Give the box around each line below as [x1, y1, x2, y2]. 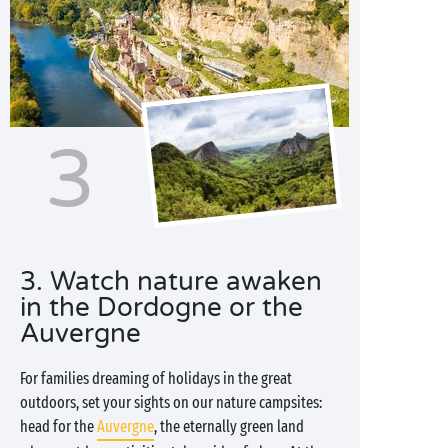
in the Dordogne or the [20, 292, 303, 323]
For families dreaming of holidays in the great [20, 369, 292, 388]
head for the [20, 417, 97, 436]
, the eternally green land [154, 417, 304, 436]
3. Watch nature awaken [20, 266, 322, 297]
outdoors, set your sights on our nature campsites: [20, 393, 322, 412]
